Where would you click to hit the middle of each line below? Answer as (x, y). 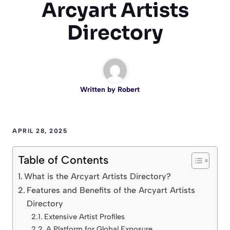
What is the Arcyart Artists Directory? (98, 177)
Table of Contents (63, 160)
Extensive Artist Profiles (84, 217)
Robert (129, 90)
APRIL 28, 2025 (40, 131)
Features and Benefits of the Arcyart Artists (111, 190)
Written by (99, 90)
